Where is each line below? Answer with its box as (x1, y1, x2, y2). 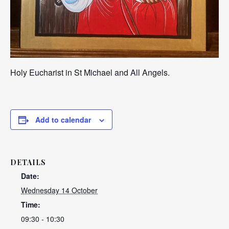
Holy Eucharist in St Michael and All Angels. (10, 66, 170, 78)
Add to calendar (35, 114, 91, 125)
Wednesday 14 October (21, 185, 98, 195)
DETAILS (10, 157, 46, 167)
